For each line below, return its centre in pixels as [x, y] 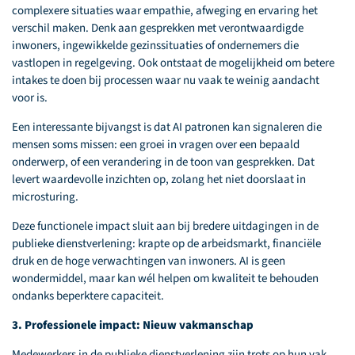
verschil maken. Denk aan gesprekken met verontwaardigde [158, 28]
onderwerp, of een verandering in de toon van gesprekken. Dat [163, 162]
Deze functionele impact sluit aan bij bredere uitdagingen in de [165, 226]
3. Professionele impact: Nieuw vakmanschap [133, 325]
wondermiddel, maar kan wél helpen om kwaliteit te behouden [165, 279]
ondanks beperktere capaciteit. [88, 296]
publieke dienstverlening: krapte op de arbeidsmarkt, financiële [166, 244]
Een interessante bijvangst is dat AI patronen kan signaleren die [167, 127]
